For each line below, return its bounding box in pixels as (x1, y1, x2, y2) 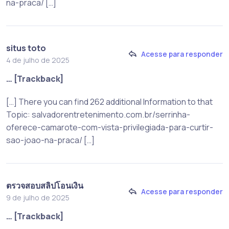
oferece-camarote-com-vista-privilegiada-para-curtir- (6, 121, 213, 133)
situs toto (6, 42, 46, 54)
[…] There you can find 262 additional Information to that (6, 96, 213, 107)
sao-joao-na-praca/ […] (6, 134, 95, 146)
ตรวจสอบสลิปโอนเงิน (6, 179, 83, 191)
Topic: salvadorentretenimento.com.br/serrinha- (6, 108, 190, 120)
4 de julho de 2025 (6, 55, 70, 65)
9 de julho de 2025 (6, 192, 70, 202)
